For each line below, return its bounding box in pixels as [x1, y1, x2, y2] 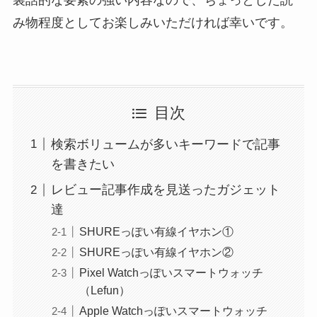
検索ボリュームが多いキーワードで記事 [50, 137, 280, 151]
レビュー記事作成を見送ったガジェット [50, 183, 280, 197]
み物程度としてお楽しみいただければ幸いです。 [12, 15, 293, 30]
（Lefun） [79, 283, 130, 296]
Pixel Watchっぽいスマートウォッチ [79, 265, 263, 279]
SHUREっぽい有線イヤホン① [79, 224, 234, 238]
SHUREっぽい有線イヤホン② [79, 245, 234, 258]
